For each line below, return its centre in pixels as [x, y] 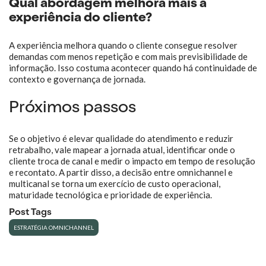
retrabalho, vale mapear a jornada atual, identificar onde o [122, 150]
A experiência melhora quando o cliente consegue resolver [123, 45]
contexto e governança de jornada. [77, 79]
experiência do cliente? [80, 18]
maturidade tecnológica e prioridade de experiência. [110, 195]
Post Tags [30, 213]
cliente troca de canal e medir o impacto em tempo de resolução [132, 161]
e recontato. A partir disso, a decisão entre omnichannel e [121, 172]
